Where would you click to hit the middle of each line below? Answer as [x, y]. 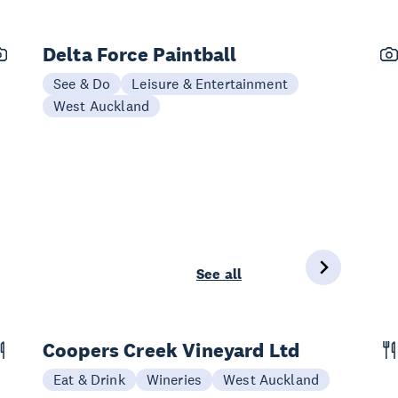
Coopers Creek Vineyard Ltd [171, 350]
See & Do [82, 83]
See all [219, 274]
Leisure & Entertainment [210, 83]
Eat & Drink [89, 379]
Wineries [174, 379]
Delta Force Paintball [140, 54]
